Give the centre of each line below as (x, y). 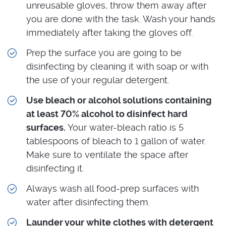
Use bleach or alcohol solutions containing (119, 100)
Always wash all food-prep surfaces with (112, 188)
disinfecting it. (55, 168)
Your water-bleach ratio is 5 (125, 127)
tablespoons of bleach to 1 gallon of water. (116, 141)
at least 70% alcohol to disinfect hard (107, 114)
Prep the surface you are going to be (104, 52)
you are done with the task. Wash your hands (121, 19)
